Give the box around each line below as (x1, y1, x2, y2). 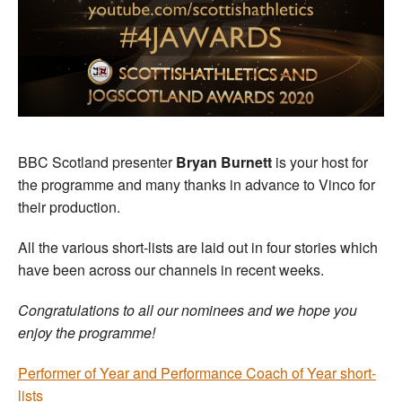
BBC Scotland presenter (18, 152, 176, 173)
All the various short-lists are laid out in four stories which (18, 237, 378, 258)
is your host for (272, 152, 368, 173)
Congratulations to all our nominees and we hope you (18, 300, 357, 321)
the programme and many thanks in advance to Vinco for (18, 174, 375, 196)
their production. (18, 197, 120, 218)
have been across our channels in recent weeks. (18, 259, 324, 281)
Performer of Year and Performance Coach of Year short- (18, 363, 376, 384)
